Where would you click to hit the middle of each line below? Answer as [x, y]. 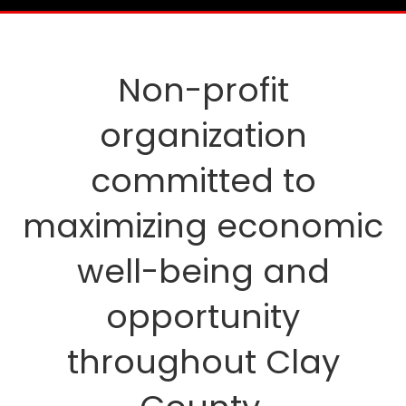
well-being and [203, 272]
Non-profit [203, 91]
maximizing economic [203, 227]
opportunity [203, 317]
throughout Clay [203, 362]
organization [203, 136]
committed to [203, 181]
